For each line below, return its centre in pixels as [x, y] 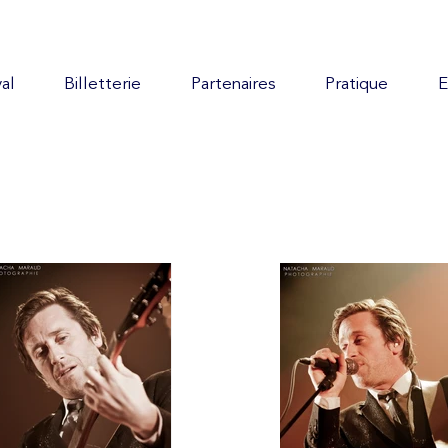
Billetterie [103, 85]
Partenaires [233, 85]
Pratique [357, 85]
